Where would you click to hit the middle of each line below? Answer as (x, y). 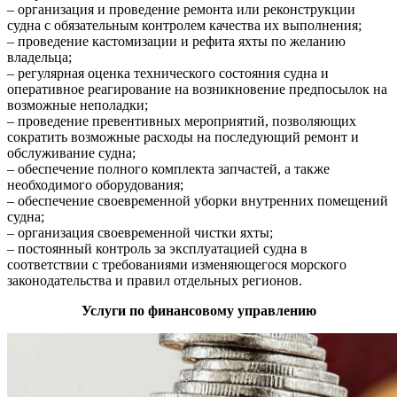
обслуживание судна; (71, 153)
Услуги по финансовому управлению (198, 311)
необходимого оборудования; (95, 185)
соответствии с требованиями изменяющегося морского (177, 265)
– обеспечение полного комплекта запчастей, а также (168, 169)
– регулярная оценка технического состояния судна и (168, 74)
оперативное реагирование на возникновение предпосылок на (197, 90)
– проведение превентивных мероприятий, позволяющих (182, 121)
